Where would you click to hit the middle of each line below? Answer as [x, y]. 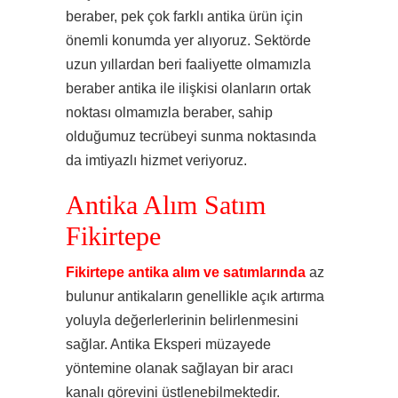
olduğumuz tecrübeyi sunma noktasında [191, 136]
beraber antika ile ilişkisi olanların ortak [188, 88]
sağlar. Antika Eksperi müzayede [168, 344]
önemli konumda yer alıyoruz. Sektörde [188, 40]
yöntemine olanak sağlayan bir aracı [179, 368]
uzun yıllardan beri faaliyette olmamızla [188, 64]
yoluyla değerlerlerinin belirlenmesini [182, 320]
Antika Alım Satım [166, 205]
